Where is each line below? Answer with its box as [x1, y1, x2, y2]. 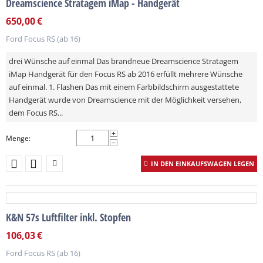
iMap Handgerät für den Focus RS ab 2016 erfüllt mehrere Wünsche [9, 69, 242, 79]
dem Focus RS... [9, 107, 63, 118]
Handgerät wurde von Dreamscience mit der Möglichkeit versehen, [9, 95, 241, 105]
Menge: [6, 133, 31, 143]
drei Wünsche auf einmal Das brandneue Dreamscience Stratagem [9, 56, 238, 66]
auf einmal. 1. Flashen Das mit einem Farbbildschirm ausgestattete [9, 82, 239, 92]
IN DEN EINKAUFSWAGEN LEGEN [151, 159, 254, 168]
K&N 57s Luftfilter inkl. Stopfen [6, 210, 131, 224]
